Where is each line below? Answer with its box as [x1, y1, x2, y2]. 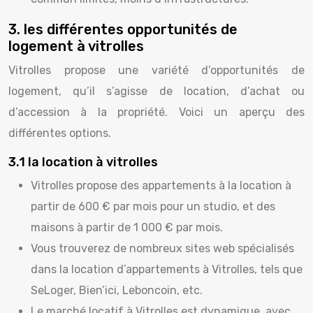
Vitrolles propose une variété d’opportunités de [8, 64, 305, 77]
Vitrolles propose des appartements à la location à [31, 179, 291, 192]
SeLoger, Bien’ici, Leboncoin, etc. [31, 284, 203, 297]
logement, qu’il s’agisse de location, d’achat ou [8, 85, 305, 98]
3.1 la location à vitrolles [8, 154, 158, 170]
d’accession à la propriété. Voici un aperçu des [8, 105, 305, 119]
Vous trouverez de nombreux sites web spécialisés [31, 242, 294, 255]
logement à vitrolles [8, 38, 144, 54]
